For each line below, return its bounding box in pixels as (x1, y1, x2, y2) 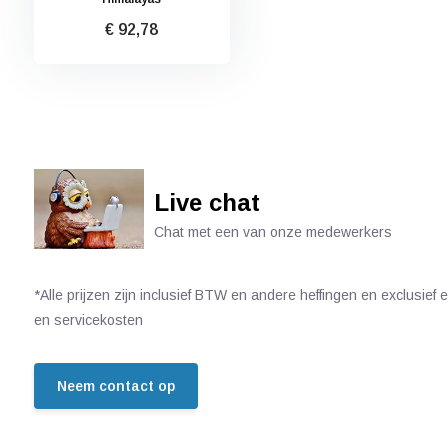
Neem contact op (56, 377, 175, 394)
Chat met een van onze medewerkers (153, 223, 392, 240)
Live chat (153, 188, 260, 216)
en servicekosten (33, 311, 143, 328)
